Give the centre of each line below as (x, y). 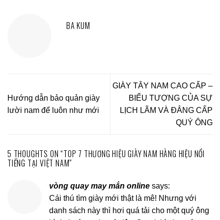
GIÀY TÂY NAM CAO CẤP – (163, 86)
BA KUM (78, 26)
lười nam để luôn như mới (53, 110)
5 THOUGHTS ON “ (36, 154)
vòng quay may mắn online (99, 186)
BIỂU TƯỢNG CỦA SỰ (171, 98)
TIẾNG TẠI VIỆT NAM (39, 163)
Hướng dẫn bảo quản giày (54, 98)
